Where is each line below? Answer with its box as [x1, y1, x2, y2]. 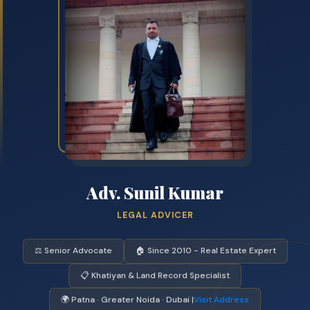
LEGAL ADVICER [116, 210, 194, 221]
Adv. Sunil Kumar [86, 181, 224, 204]
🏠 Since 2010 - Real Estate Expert [135, 245, 276, 257]
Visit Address [194, 294, 249, 306]
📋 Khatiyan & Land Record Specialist [80, 269, 230, 281]
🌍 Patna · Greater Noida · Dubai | [61, 294, 194, 306]
